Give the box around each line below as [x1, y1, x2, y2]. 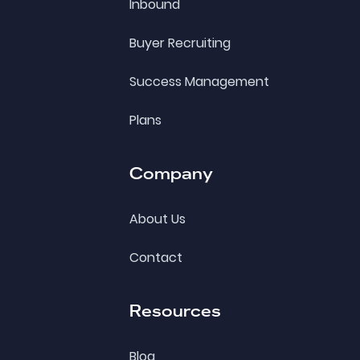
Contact [129, 248, 183, 268]
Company [129, 162, 214, 184]
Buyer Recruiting [129, 34, 231, 53]
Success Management [129, 72, 270, 92]
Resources [129, 300, 222, 321]
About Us [129, 210, 186, 229]
